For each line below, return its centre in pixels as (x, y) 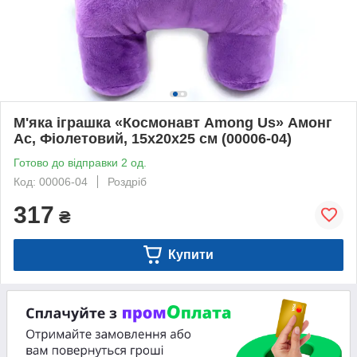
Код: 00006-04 (51, 181)
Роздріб (127, 181)
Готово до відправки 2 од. (80, 162)
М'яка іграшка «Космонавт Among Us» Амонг (173, 122)
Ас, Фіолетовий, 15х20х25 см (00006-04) (153, 138)
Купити (190, 254)
